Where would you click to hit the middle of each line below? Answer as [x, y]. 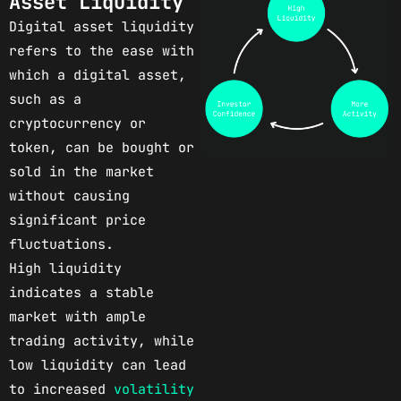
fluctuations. [61, 244]
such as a [45, 99]
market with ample [77, 316]
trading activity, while [102, 341]
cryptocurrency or [77, 123]
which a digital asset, [98, 75]
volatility [154, 389]
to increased [61, 389]
